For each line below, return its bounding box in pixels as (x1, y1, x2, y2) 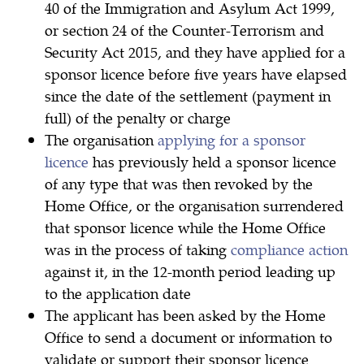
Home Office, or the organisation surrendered (45, 195, 344, 216)
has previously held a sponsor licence (89, 151, 336, 172)
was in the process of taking (45, 239, 231, 260)
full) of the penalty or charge (45, 107, 231, 128)
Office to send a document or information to (45, 327, 332, 348)
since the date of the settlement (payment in (45, 85, 331, 106)
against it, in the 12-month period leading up (45, 261, 336, 282)
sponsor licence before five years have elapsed (45, 63, 347, 84)
